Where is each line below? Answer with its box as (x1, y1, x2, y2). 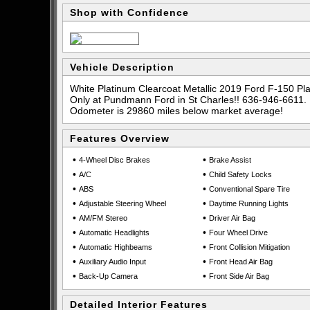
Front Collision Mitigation (209, 243, 290, 251)
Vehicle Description (70, 62, 174, 73)
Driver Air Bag (209, 214, 255, 222)
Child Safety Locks (209, 170, 272, 179)
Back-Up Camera (79, 272, 138, 280)
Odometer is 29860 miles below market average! (70, 105, 283, 116)
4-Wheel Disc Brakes (79, 156, 150, 164)
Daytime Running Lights (209, 199, 289, 208)
